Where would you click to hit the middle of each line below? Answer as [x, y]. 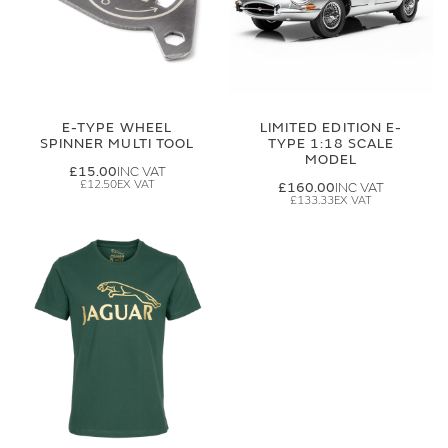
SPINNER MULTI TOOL [117, 143]
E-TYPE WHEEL [117, 127]
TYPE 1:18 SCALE [331, 143]
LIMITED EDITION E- [331, 127]
